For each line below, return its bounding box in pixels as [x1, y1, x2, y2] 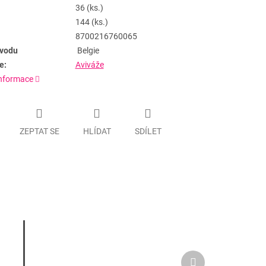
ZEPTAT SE [19, 126, 59, 136]
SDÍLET [134, 126, 161, 136]
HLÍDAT [83, 126, 111, 136]
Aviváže [75, 60, 104, 70]
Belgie [75, 46, 99, 56]
